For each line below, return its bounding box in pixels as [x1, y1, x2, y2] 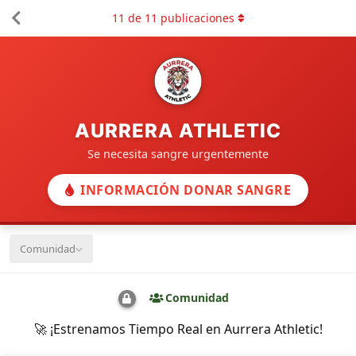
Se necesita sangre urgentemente [87, 146, 269, 161]
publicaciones [157, 10, 234, 25]
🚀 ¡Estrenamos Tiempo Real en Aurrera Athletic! [33, 319, 323, 338]
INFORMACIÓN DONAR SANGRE [80, 181, 292, 199]
